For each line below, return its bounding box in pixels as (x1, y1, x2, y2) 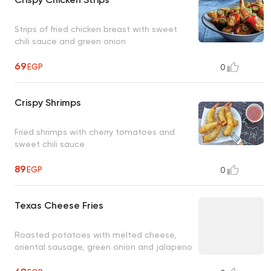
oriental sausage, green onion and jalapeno (15, 241, 192, 252)
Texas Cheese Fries (15, 200, 103, 212)
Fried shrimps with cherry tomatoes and (15, 126, 175, 137)
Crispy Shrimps (15, 97, 81, 109)
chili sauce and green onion (15, 36, 126, 46)
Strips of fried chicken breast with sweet (15, 24, 177, 34)
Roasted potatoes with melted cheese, (15, 229, 177, 240)
